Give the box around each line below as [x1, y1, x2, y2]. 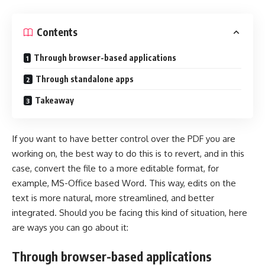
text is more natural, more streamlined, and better [12, 192, 214, 204]
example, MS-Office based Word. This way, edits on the [12, 177, 236, 189]
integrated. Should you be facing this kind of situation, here [12, 207, 247, 219]
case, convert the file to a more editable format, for [12, 163, 219, 174]
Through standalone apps [35, 73, 134, 84]
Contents [37, 25, 77, 39]
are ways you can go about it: [12, 222, 128, 234]
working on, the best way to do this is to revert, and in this [12, 148, 244, 160]
